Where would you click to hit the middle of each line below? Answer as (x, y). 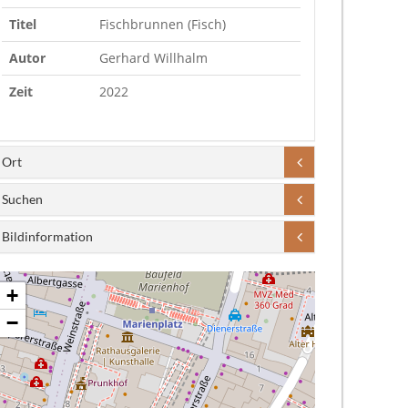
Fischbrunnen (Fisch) (163, 24)
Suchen (22, 199)
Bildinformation (47, 236)
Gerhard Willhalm (153, 58)
